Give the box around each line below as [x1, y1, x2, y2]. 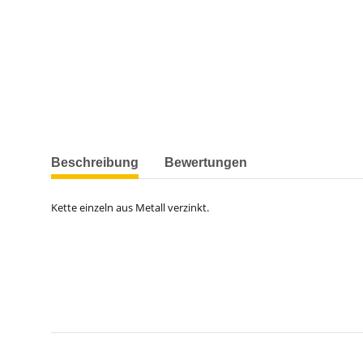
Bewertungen [164, 156, 247, 170]
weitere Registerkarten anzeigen [50, 147, 226, 163]
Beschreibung [51, 156, 139, 170]
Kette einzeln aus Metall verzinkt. [51, 200, 209, 216]
